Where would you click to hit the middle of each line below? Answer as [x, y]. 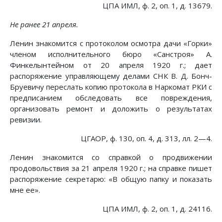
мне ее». [25, 190]
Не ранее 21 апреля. [44, 25]
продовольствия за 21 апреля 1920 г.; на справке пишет [111, 168]
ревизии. [26, 120]
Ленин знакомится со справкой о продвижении [111, 157]
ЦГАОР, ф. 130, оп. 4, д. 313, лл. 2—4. [146, 139]
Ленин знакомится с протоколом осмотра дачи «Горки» [111, 43]
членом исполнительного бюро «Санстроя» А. [111, 54]
